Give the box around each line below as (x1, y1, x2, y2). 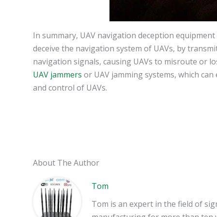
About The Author (33, 157, 99, 169)
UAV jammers (33, 69, 82, 80)
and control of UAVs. (33, 82, 107, 93)
